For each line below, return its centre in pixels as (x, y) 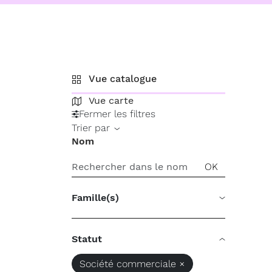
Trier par (92, 128)
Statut (87, 239)
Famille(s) (95, 198)
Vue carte (111, 100)
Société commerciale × (132, 264)
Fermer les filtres (117, 114)
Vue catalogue (123, 79)
